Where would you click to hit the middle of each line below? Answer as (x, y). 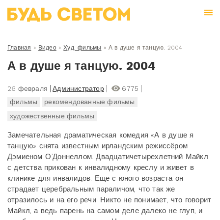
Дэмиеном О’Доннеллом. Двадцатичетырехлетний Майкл (108, 157)
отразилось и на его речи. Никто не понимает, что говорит (110, 200)
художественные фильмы (52, 116)
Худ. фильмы (82, 48)
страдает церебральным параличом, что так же (91, 189)
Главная (19, 48)
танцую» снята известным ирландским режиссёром (97, 146)
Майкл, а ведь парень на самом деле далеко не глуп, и (105, 211)
